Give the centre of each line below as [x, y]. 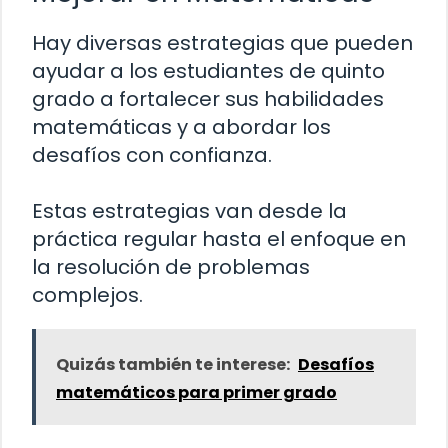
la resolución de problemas [171, 266]
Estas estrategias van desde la [189, 210]
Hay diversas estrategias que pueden [222, 42]
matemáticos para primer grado [196, 392]
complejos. [87, 294]
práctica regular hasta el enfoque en [219, 238]
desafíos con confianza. [152, 154]
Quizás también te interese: [173, 364]
